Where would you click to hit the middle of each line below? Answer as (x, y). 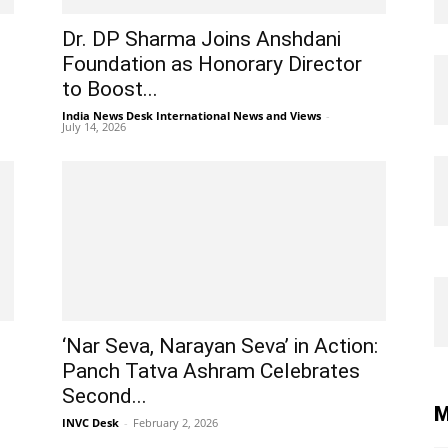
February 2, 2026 (175, 422)
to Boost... (110, 89)
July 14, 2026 (94, 126)
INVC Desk (90, 422)
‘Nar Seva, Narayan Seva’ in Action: (220, 346)
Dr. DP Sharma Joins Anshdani (201, 39)
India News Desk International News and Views (191, 115)
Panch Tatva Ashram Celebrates (211, 371)
